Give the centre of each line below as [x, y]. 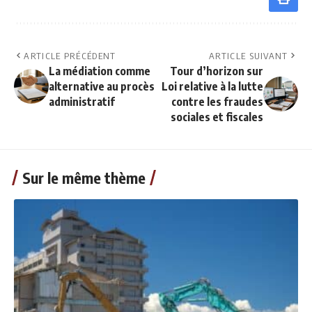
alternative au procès [102, 86]
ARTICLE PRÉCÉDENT [70, 55]
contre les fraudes [217, 101]
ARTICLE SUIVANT [249, 55]
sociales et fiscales [217, 117]
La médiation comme [100, 71]
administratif [82, 101]
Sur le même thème [84, 177]
